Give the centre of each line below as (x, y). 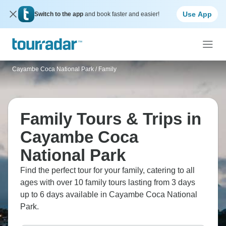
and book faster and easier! (122, 14)
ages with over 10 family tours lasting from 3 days (108, 182)
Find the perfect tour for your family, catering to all (107, 170)
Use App (197, 14)
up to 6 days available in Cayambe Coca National (109, 194)
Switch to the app (60, 14)
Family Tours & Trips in (111, 119)
